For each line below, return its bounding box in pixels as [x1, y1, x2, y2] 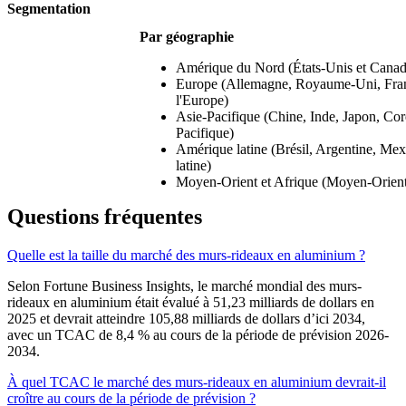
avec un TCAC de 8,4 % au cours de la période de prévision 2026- [7, 327, 389, 343]
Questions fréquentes [7, 205, 202, 229]
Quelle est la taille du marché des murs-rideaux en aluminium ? [7, 247, 365, 264]
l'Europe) [176, 92, 228, 109]
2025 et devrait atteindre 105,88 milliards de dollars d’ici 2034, [7, 311, 365, 327]
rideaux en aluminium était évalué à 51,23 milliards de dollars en [7, 295, 374, 311]
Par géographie [140, 29, 234, 45]
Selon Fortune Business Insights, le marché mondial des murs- [7, 278, 362, 295]
